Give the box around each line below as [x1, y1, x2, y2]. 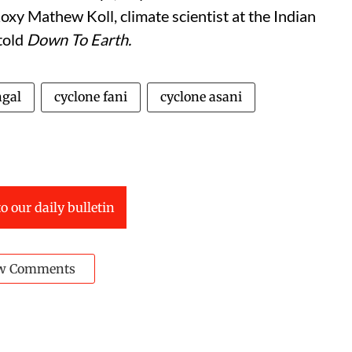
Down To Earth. [27, 29, 131, 49]
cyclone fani [54, 88, 127, 104]
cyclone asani [160, 88, 242, 104]
